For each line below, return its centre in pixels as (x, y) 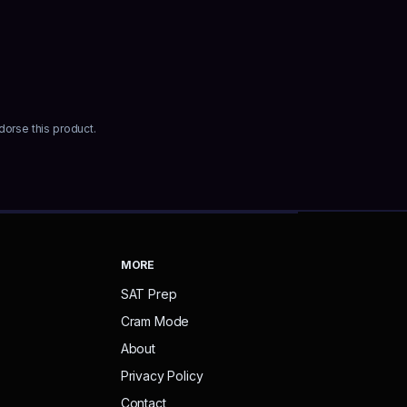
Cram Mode (155, 321)
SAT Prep (149, 294)
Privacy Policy (162, 376)
